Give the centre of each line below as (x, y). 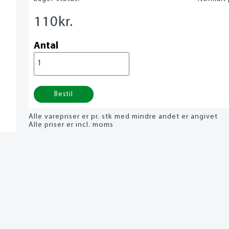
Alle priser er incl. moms (71, 125)
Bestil (64, 94)
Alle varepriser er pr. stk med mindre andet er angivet (123, 117)
